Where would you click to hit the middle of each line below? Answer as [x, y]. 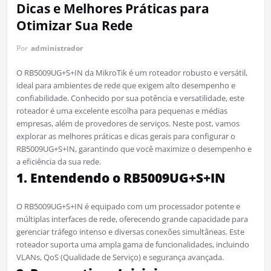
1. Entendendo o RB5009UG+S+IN [121, 178]
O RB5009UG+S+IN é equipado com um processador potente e [128, 207]
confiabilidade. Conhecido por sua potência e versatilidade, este [130, 98]
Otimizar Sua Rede [74, 26]
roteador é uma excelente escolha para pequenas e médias [122, 111]
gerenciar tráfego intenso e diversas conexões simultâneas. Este [130, 232]
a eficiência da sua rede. [58, 162]
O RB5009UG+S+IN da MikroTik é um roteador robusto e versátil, [132, 73]
